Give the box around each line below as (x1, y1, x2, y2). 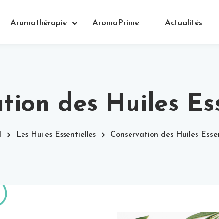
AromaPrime (92, 19, 139, 27)
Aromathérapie (10, 19, 67, 27)
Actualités (164, 19, 202, 27)
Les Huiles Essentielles (16, 131, 96, 139)
